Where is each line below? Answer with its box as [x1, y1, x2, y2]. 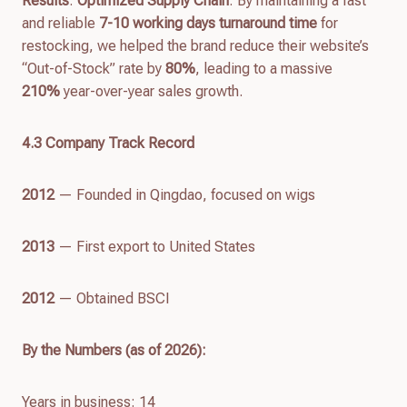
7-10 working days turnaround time [99, 14, 317, 32]
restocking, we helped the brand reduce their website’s [22, 36, 369, 55]
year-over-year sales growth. [60, 82, 243, 100]
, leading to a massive [195, 59, 333, 77]
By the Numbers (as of [22, 341, 164, 359]
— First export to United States [55, 237, 255, 255]
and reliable [22, 14, 99, 32]
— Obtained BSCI [55, 289, 170, 307]
